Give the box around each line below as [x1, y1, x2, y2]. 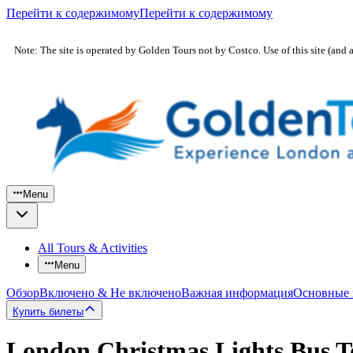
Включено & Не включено [39, 285, 181, 299]
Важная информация [181, 285, 293, 299]
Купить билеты [13, 305, 84, 318]
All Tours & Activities [38, 241, 147, 255]
